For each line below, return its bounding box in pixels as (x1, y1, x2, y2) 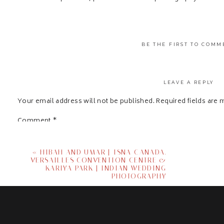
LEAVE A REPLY (163, 79, 214, 85)
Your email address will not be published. (17, 96, 154, 107)
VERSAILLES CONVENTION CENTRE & (30, 156, 166, 164)
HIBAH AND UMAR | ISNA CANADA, (40, 148, 166, 156)
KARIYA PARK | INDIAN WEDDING (45, 164, 166, 172)
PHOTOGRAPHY (111, 172, 166, 180)
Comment (17, 115, 53, 127)
